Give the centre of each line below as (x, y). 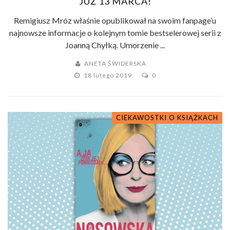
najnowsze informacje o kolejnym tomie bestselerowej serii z (115, 33)
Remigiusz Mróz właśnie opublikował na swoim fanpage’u (115, 21)
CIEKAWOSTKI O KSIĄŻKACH (167, 118)
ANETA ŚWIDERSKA (115, 64)
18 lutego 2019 (108, 75)
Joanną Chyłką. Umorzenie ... (115, 45)
